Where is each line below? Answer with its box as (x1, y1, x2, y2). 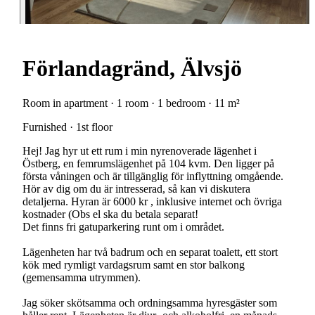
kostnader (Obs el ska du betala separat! (22, 207, 198, 220)
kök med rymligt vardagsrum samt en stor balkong (22, 258, 245, 271)
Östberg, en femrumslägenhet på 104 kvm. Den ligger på (22, 157, 274, 169)
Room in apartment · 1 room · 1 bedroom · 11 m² (22, 96, 240, 109)
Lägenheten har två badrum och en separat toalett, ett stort (22, 245, 278, 258)
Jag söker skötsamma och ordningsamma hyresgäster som (22, 296, 277, 309)
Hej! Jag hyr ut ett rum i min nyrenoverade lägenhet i (22, 144, 257, 157)
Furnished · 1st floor (22, 120, 112, 133)
